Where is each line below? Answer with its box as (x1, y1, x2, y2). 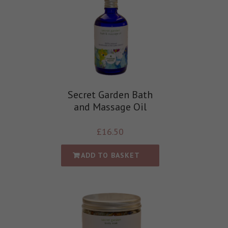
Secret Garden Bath (68, 88, 153, 102)
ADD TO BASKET (80, 151, 140, 160)
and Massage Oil (74, 100, 147, 114)
